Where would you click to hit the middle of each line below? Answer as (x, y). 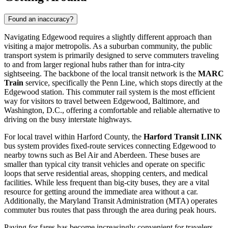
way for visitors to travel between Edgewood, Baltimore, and (102, 101)
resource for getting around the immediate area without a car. (101, 192)
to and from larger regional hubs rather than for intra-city (94, 65)
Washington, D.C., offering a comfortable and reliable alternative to (112, 110)
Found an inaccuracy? (41, 19)
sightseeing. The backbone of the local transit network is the (101, 74)
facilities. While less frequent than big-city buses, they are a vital (107, 183)
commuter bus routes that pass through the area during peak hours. (110, 210)
